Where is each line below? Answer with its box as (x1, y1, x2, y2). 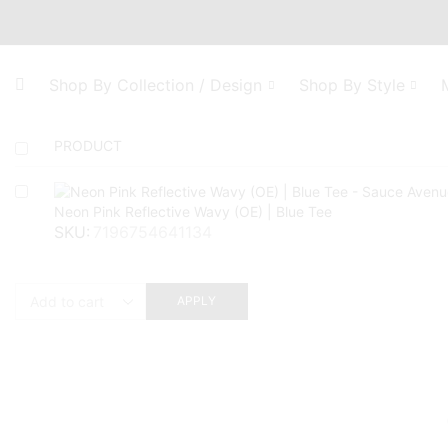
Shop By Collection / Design (49, 75, 262, 95)
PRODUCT (53, 137, 122, 154)
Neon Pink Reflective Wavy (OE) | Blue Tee (53, 203, 332, 221)
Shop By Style (298, 75, 405, 95)
